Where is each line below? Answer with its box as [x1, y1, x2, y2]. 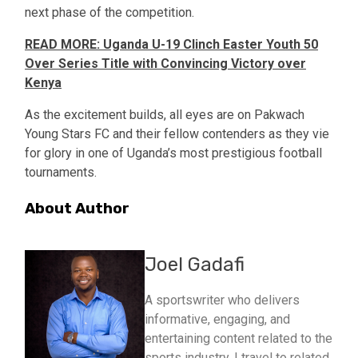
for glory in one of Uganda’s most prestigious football [25, 145, 322, 161]
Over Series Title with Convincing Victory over [25, 55, 306, 71]
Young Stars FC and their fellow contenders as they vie [25, 125, 329, 141]
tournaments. [25, 164, 97, 180]
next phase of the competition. [25, 4, 194, 20]
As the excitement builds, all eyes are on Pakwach [25, 106, 304, 122]
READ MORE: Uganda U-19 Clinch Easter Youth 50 [25, 36, 318, 52]
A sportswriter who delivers [145, 292, 300, 308]
